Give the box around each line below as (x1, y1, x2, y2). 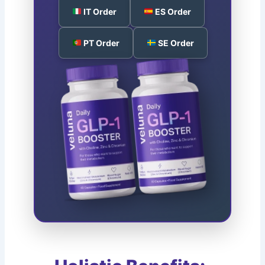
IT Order (82, 6, 117, 17)
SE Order (156, 37, 195, 48)
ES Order (153, 6, 192, 17)
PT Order (82, 37, 120, 48)
